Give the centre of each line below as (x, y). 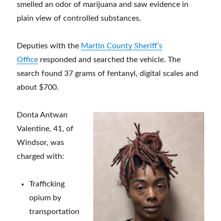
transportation (55, 212)
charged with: (41, 157)
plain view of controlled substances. (79, 18)
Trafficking (47, 184)
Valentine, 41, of (45, 129)
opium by (45, 198)
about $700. (38, 88)
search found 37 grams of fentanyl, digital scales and (108, 74)
